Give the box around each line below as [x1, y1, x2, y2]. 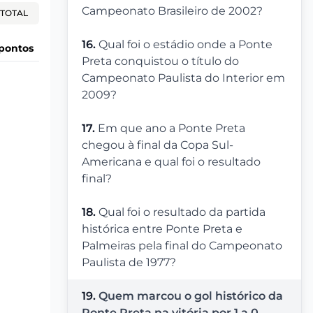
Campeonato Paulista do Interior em [82, 71, 285, 85]
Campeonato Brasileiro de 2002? [82, 4, 263, 18]
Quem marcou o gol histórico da [99, 289, 283, 303]
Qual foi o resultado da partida [99, 205, 265, 219]
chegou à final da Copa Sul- [82, 138, 233, 152]
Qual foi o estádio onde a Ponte [99, 38, 272, 52]
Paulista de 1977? [82, 256, 176, 270]
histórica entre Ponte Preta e [82, 222, 242, 236]
